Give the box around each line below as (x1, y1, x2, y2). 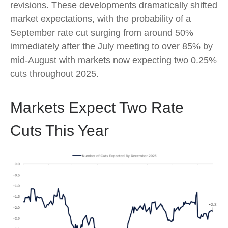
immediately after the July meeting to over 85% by (10, 41, 213, 51)
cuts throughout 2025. (10, 69, 99, 79)
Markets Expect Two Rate (10, 99, 184, 116)
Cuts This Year (10, 122, 109, 139)
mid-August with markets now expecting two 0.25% (10, 55, 217, 65)
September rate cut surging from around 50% (10, 27, 193, 38)
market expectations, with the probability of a (10, 14, 191, 24)
